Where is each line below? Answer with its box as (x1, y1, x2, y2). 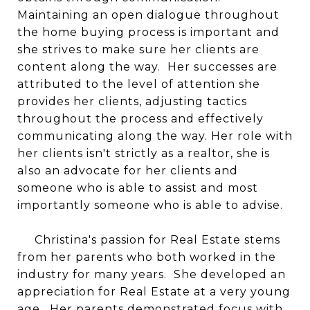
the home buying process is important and (17, 25, 280, 39)
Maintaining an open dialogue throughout (17, 8, 280, 21)
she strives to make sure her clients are (17, 42, 259, 56)
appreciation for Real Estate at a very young (17, 284, 291, 298)
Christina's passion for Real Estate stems (17, 232, 280, 246)
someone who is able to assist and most (17, 181, 258, 194)
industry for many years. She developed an (17, 267, 286, 281)
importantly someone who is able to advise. (17, 198, 283, 212)
